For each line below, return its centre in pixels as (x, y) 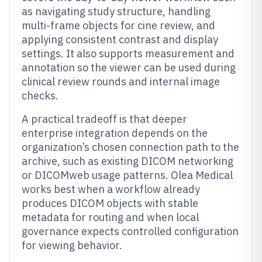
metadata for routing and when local (110, 217)
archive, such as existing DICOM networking (127, 161)
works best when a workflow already (111, 189)
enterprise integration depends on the (115, 133)
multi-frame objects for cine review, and (118, 25)
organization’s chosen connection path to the (130, 147)
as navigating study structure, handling (116, 11)
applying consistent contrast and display (120, 39)
